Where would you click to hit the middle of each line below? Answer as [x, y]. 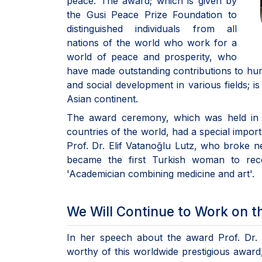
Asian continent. [102, 99]
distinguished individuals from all [152, 29]
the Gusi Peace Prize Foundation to [152, 15]
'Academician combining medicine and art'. [161, 174]
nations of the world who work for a [152, 43]
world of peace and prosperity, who [152, 57]
